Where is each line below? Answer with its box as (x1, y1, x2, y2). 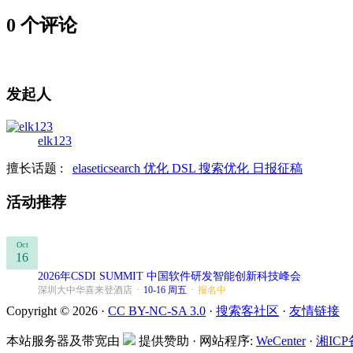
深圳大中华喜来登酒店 (38, 284, 132, 295)
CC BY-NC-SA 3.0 (108, 303, 206, 318)
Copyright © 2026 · (6, 303, 108, 318)
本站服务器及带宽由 (6, 333, 123, 347)
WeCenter (256, 333, 306, 347)
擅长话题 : (6, 162, 72, 176)
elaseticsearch (72, 162, 143, 176)
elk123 (38, 134, 72, 148)
